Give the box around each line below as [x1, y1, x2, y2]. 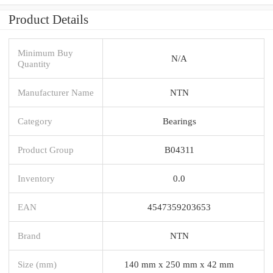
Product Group [18, 144, 74, 155]
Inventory [18, 172, 55, 183]
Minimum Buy [18, 47, 73, 58]
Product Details [9, 12, 88, 27]
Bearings [162, 115, 196, 126]
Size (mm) [18, 258, 57, 269]
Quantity [18, 58, 51, 69]
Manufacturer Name [18, 87, 94, 97]
